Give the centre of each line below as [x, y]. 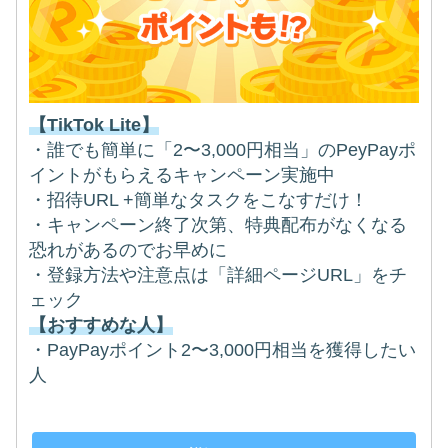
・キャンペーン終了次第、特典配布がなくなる [218, 225]
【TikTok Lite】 [94, 125]
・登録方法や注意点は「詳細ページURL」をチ [218, 275]
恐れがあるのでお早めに [128, 250]
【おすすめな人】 [101, 325]
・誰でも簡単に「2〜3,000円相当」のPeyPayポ [223, 150]
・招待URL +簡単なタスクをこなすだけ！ [199, 200]
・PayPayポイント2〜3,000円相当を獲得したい [223, 350]
